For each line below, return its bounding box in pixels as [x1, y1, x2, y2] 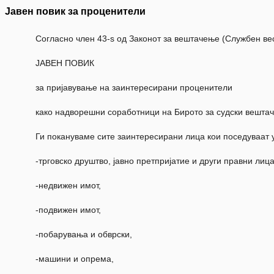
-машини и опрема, [35, 254, 114, 264]
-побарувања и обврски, [35, 229, 132, 240]
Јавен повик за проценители [5, 6, 146, 17]
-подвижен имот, [35, 205, 101, 215]
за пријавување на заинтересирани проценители [35, 83, 232, 93]
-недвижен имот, [35, 180, 101, 191]
